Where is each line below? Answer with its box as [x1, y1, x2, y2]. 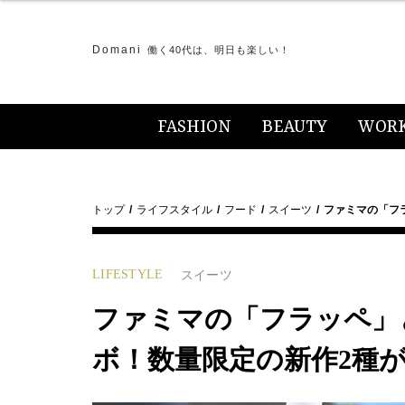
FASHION [157, 118, 231, 137]
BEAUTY [262, 118, 327, 137]
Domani [92, 43, 142, 56]
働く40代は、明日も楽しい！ [147, 44, 290, 55]
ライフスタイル [137, 203, 212, 216]
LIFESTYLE [92, 268, 164, 281]
